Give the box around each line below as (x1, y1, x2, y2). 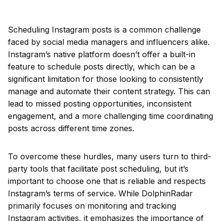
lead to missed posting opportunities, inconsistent (8, 99, 191, 109)
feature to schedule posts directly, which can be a (8, 62, 195, 72)
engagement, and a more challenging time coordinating (8, 111, 213, 121)
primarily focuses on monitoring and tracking (8, 201, 176, 211)
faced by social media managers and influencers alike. (8, 37, 210, 47)
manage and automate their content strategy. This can (8, 86, 210, 96)
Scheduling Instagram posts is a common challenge (8, 25, 201, 35)
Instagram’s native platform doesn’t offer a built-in (8, 49, 195, 59)
